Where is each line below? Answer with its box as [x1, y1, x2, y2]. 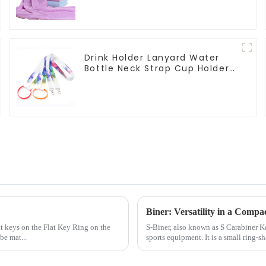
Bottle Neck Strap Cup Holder [84, 62, 230, 74]
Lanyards [84, 72, 129, 85]
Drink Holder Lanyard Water [84, 51, 220, 64]
